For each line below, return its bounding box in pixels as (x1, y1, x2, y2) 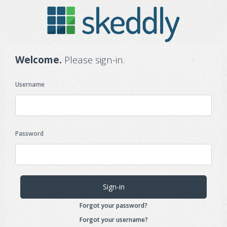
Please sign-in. (62, 53, 125, 66)
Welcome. (15, 53, 62, 66)
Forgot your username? (79, 215, 148, 224)
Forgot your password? (80, 201, 147, 210)
